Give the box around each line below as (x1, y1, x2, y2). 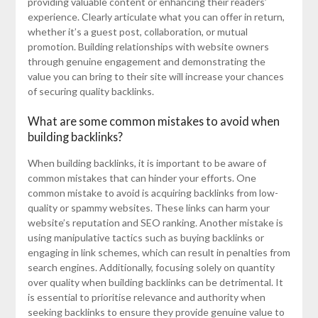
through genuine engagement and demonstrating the (27, 55, 265, 68)
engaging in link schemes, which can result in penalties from (27, 246, 290, 259)
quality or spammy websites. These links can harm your (27, 202, 270, 214)
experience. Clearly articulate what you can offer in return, (27, 11, 285, 23)
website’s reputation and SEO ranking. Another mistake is (27, 216, 283, 229)
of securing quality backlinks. (27, 85, 154, 98)
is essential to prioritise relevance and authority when (27, 291, 265, 304)
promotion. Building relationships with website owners (27, 40, 269, 53)
